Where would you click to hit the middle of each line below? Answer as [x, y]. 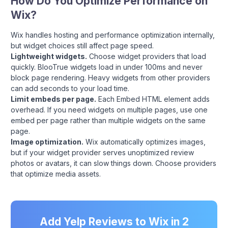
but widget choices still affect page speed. [82, 45]
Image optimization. [47, 141]
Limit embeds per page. [53, 99]
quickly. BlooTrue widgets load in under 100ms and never [107, 67]
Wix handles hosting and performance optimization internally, [113, 35]
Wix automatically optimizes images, [145, 141]
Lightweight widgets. [49, 56]
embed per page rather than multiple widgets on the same [108, 120]
